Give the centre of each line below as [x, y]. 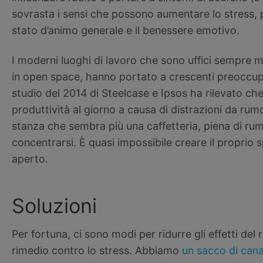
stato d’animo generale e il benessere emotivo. [126, 31]
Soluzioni [54, 206]
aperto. [30, 159]
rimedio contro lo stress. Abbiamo [97, 251]
